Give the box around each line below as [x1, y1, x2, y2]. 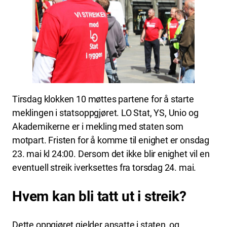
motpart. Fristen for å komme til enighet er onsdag [12, 135, 210, 146]
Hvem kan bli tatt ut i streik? [12, 187, 186, 205]
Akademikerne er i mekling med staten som [12, 121, 183, 132]
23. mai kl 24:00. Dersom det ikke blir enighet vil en [12, 148, 210, 160]
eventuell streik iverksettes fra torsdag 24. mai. [12, 162, 197, 173]
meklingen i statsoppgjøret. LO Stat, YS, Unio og [12, 107, 199, 119]
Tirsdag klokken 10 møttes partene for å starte [12, 94, 194, 105]
